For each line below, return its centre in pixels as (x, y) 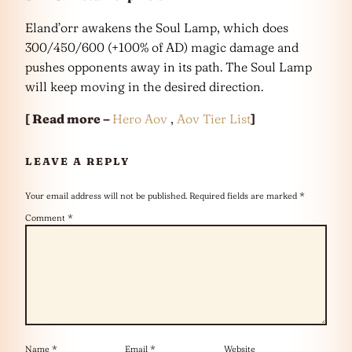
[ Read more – (69, 118)
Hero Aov (140, 118)
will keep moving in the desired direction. (144, 86)
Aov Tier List (214, 118)
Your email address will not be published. (106, 195)
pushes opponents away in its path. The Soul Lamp (169, 66)
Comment (46, 217)
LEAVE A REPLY (77, 161)
